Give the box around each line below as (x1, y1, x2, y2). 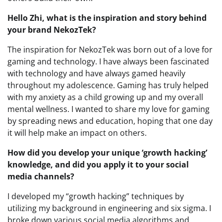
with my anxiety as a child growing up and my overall (7, 91, 203, 103)
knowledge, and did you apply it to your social (7, 159, 189, 170)
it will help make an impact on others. (7, 127, 147, 138)
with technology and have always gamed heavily (7, 67, 185, 79)
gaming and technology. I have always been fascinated (7, 55, 209, 67)
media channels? (7, 170, 74, 182)
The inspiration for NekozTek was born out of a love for (7, 44, 213, 55)
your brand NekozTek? (7, 24, 96, 35)
